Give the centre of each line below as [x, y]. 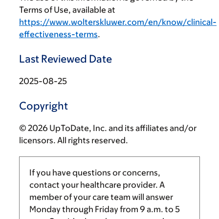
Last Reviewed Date [66, 59]
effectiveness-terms [58, 34]
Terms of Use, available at [67, 10]
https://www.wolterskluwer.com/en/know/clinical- [118, 22]
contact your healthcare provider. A [97, 185]
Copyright [44, 106]
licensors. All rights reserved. [74, 140]
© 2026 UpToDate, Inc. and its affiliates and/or [108, 128]
